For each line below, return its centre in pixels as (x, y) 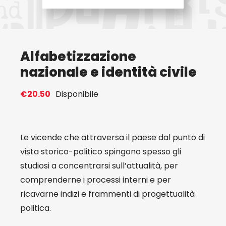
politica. (35, 208)
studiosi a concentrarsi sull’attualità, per (99, 166)
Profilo (210, 88)
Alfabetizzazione (78, 56)
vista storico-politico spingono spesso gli (100, 152)
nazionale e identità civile (108, 72)
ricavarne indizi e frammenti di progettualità (107, 194)
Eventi (209, 21)
